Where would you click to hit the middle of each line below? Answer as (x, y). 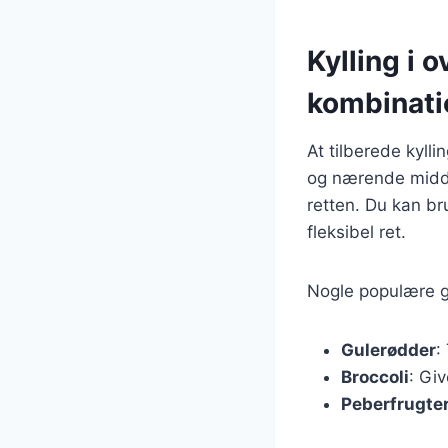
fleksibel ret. (356, 231)
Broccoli (375, 376)
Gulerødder (388, 349)
